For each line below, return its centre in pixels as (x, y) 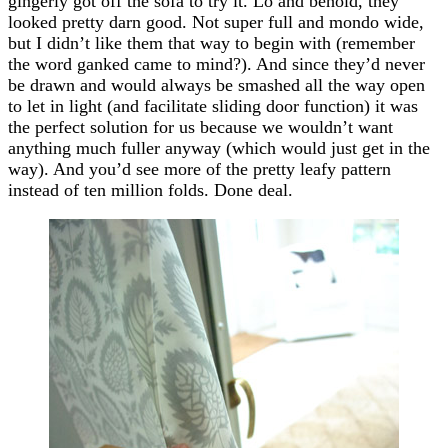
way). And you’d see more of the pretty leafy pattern (199, 168)
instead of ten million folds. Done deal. (150, 189)
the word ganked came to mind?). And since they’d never (216, 63)
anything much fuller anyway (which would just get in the (219, 147)
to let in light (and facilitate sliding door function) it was (213, 105)
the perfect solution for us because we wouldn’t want (200, 126)
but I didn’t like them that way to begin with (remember (211, 42)
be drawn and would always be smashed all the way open (216, 84)
